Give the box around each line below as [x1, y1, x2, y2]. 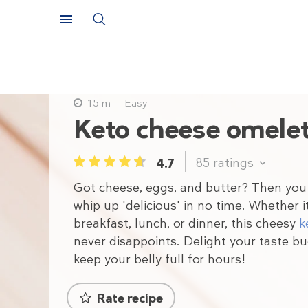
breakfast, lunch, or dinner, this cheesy [74, 215, 299, 232]
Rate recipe [97, 290, 163, 307]
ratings [213, 155, 254, 171]
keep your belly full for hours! [74, 251, 245, 267]
